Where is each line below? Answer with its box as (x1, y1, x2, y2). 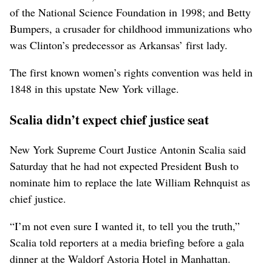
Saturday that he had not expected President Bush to (10, 158, 239, 173)
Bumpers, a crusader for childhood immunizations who (10, 21, 252, 36)
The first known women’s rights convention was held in (10, 64, 253, 80)
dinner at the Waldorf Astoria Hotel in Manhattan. (10, 251, 231, 266)
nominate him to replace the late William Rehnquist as (10, 174, 250, 189)
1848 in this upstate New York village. (10, 81, 179, 96)
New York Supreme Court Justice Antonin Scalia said (10, 141, 246, 157)
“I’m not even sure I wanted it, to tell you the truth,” (10, 218, 240, 233)
